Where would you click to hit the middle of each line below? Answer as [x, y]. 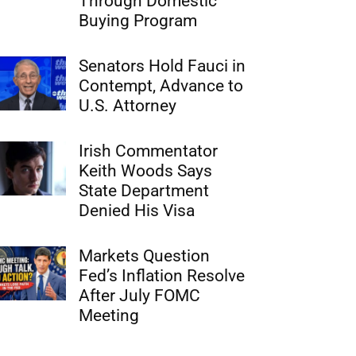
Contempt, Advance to [161, 86]
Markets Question [145, 256]
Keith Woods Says [146, 171]
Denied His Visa [137, 211]
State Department [144, 191]
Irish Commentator [149, 151]
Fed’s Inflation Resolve [162, 276]
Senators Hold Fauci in [163, 66]
